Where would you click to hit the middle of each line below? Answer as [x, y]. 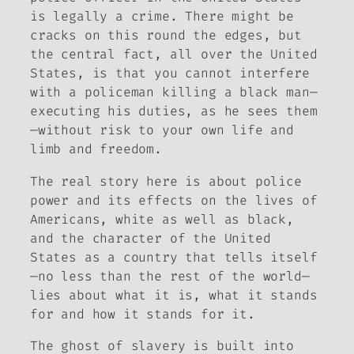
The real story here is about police [166, 181]
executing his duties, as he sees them [174, 111]
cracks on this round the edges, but [166, 36]
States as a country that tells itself [174, 257]
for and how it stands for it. [143, 314]
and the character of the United [151, 238]
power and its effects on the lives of [174, 200]
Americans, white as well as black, [162, 219]
